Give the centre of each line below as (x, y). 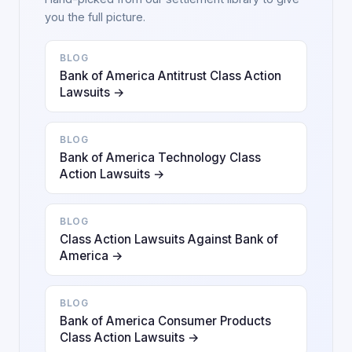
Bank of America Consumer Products (165, 321)
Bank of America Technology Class (160, 158)
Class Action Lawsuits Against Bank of (169, 239)
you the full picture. (95, 17)
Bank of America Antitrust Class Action (170, 76)
